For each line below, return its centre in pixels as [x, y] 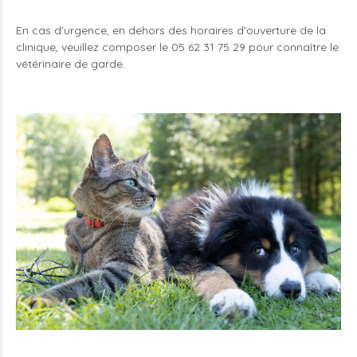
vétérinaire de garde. [71, 63]
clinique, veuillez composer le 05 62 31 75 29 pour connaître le [177, 47]
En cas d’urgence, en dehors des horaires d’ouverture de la [171, 30]
